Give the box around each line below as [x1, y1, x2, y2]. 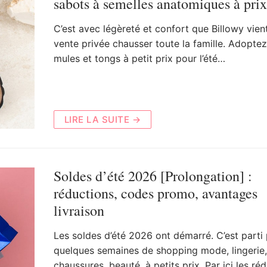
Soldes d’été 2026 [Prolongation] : [53, 166, 252, 185]
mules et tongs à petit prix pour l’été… [53, 52, 225, 65]
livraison [53, 200, 104, 220]
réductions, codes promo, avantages [53, 183, 257, 203]
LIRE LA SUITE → [64, 113, 141, 125]
